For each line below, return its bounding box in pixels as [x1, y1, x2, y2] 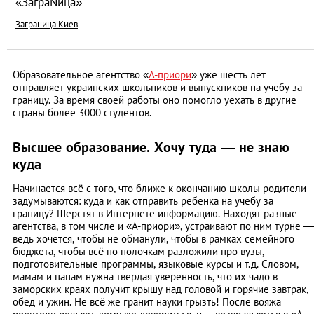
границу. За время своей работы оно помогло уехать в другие [13, 93, 296, 107]
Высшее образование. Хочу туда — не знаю [13, 138, 289, 157]
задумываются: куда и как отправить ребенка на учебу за [13, 194, 273, 208]
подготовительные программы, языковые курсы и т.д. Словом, [13, 257, 299, 271]
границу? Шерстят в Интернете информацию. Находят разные [13, 207, 297, 221]
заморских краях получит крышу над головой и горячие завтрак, [13, 282, 308, 296]
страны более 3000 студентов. [13, 106, 151, 120]
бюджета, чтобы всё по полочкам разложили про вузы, [13, 245, 264, 259]
